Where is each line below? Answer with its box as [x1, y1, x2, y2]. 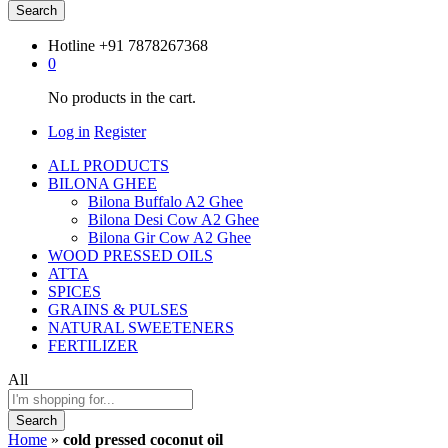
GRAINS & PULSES [48, 300, 188, 318]
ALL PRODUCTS [48, 156, 169, 174]
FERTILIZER [48, 336, 138, 354]
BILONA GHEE [48, 174, 157, 192]
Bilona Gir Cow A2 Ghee [88, 228, 251, 246]
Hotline [48, 36, 95, 54]
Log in [48, 122, 90, 140]
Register [94, 122, 146, 140]
